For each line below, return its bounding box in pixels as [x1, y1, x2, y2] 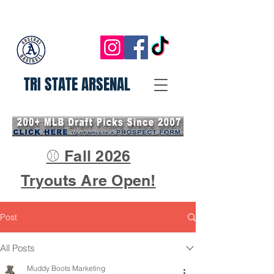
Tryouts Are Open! [21, 171, 156, 190]
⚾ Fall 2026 [46, 147, 131, 165]
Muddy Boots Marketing [27, 264, 105, 273]
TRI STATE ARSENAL [23, 73, 130, 95]
